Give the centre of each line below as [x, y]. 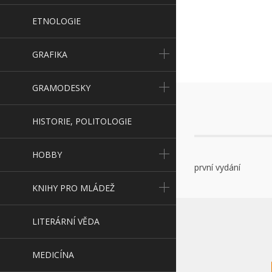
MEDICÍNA [53, 255]
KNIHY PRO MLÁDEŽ [73, 188]
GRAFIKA [50, 54]
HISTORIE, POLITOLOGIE [82, 121]
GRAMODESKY [61, 88]
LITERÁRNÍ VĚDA [66, 221]
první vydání [217, 167]
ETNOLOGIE [56, 21]
